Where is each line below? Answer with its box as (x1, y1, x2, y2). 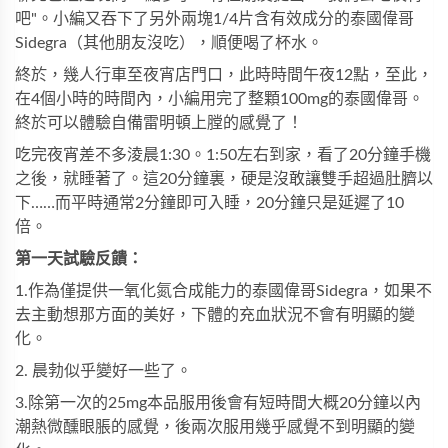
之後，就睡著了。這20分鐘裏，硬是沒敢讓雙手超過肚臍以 (15, 171, 433, 187)
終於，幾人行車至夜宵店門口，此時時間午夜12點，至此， (15, 67, 433, 83)
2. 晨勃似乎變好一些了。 (15, 363, 192, 379)
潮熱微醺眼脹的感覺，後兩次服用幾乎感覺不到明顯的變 (15, 419, 415, 435)
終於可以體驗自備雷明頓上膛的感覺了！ (15, 115, 303, 131)
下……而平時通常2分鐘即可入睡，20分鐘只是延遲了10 (15, 195, 404, 211)
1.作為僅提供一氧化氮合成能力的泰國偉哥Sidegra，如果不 (15, 283, 432, 299)
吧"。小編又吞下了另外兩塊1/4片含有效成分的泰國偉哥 (15, 11, 414, 27)
